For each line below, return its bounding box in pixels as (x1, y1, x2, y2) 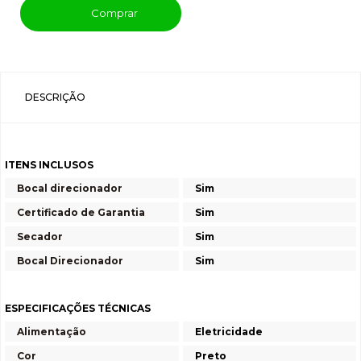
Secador (17, 230, 63, 243)
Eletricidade (195, 326, 263, 338)
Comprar (88, 6, 138, 19)
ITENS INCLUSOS (5, 159, 93, 171)
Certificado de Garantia (17, 206, 145, 218)
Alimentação (17, 326, 86, 338)
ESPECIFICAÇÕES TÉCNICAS (5, 302, 151, 314)
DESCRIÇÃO (25, 91, 85, 103)
